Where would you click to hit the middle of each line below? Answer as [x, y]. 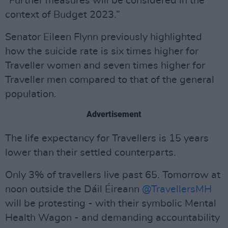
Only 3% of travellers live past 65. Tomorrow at [113, 175]
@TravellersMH [177, 189]
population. [31, 94]
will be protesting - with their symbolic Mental [111, 204]
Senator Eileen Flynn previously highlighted [104, 37]
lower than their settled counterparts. [91, 153]
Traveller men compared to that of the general [110, 80]
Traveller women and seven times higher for [105, 66]
